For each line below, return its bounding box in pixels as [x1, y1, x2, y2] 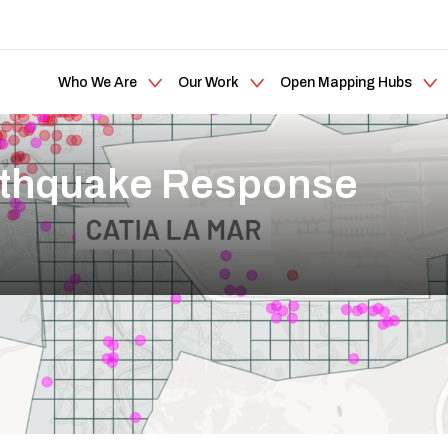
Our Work [177, 74, 239, 90]
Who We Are [57, 74, 137, 90]
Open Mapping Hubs [279, 74, 412, 90]
